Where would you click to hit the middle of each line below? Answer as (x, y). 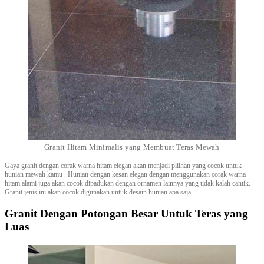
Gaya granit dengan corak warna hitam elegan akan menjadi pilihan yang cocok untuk (123, 165)
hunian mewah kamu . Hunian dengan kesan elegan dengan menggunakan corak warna (125, 174)
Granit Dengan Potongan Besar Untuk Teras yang (126, 214)
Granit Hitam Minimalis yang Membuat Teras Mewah (132, 147)
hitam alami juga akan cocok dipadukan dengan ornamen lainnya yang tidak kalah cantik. (128, 183)
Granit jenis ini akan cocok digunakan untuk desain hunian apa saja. (99, 192)
